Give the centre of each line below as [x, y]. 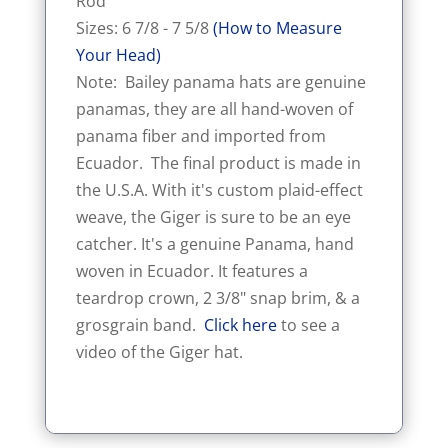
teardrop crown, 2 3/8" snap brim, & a [217, 297]
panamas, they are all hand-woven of [214, 108]
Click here [240, 324]
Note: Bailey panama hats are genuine [220, 81]
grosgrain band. [139, 324]
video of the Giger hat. [159, 351]
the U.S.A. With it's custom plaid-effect [219, 189]
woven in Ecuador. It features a [191, 270]
